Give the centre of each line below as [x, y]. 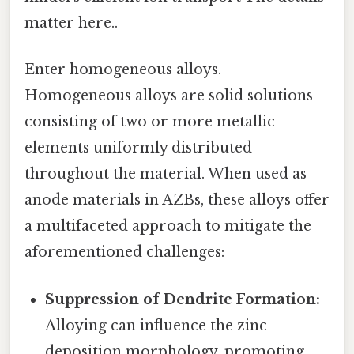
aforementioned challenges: [124, 252]
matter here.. [71, 23]
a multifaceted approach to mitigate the [168, 226]
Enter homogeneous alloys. [123, 70]
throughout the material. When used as [166, 174]
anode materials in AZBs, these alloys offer [177, 200]
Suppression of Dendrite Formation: [183, 299]
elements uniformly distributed [138, 148]
